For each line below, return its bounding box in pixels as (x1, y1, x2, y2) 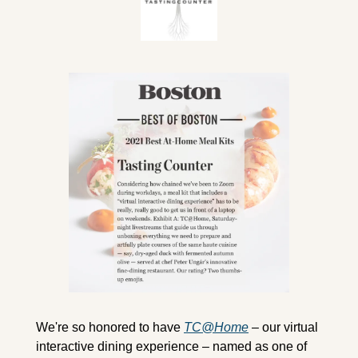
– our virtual (249, 320, 318, 335)
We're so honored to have (36, 320, 184, 335)
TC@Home (184, 320, 249, 335)
